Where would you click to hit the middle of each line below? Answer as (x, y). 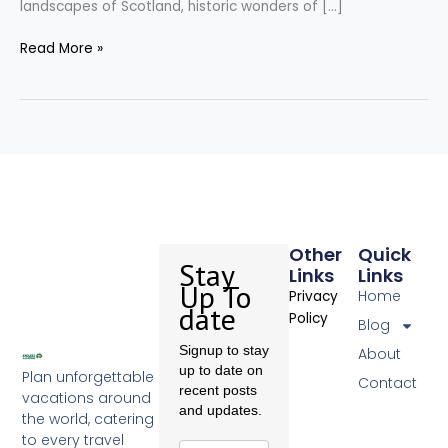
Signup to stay (224, 350)
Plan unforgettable (88, 376)
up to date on (221, 370)
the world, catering (88, 418)
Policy (309, 319)
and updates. (221, 410)
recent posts (218, 390)
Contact (387, 383)
